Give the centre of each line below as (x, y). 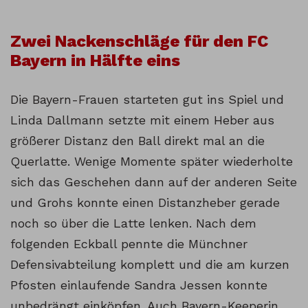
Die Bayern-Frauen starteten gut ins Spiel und (147, 100)
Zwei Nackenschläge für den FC (139, 42)
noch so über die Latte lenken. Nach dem (133, 223)
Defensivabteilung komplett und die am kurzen (150, 265)
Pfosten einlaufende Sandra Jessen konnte (139, 285)
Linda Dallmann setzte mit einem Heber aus (142, 120)
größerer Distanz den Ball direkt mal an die (137, 141)
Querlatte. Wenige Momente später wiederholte (152, 162)
